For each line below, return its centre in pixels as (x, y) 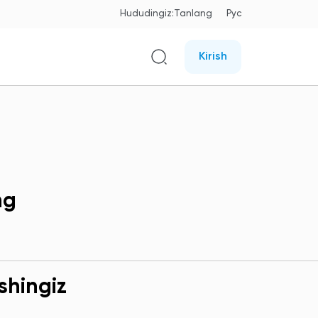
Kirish (213, 57)
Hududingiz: (147, 14)
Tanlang (193, 14)
